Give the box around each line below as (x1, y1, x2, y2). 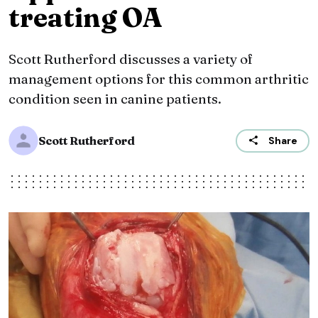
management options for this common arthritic (9, 70, 309, 88)
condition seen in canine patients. (9, 90, 221, 108)
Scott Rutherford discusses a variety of (9, 50, 253, 68)
